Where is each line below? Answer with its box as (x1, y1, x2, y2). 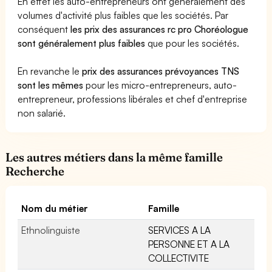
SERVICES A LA (148, 223, 211, 236)
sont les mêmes (18, 78, 84, 91)
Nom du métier (21, 202, 89, 214)
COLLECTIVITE (148, 251, 209, 264)
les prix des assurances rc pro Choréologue (70, 22, 249, 35)
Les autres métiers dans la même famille (5, 149, 223, 165)
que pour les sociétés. (145, 36, 240, 49)
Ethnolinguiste (21, 223, 80, 236)
